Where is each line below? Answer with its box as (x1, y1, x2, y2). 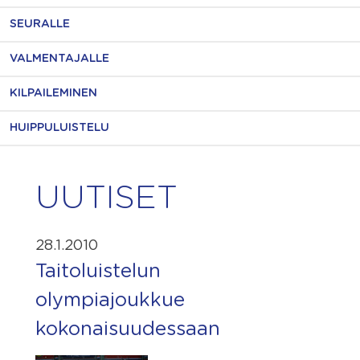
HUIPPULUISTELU (10, 122, 109, 133)
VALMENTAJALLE (10, 53, 109, 64)
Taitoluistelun (35, 262, 161, 281)
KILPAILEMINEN (10, 88, 97, 99)
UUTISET (35, 182, 178, 215)
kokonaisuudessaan (35, 320, 220, 339)
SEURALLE (10, 18, 70, 30)
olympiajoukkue (35, 291, 185, 310)
